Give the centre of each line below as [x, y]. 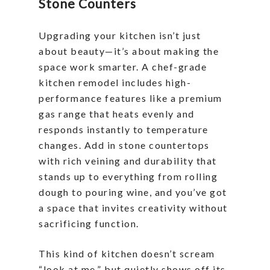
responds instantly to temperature [124, 129]
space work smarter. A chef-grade [123, 67]
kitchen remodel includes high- [115, 82]
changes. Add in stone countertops [124, 145]
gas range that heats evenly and [117, 114]
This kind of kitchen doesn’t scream [127, 253]
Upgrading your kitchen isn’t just [120, 35]
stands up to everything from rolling [128, 176]
